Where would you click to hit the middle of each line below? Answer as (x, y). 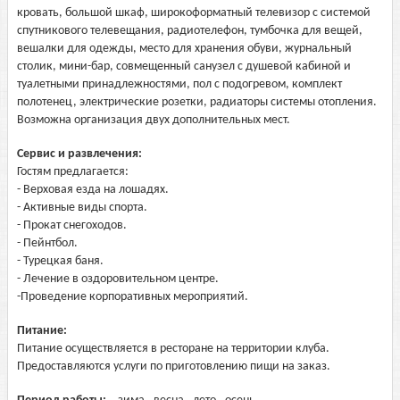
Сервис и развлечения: (81, 154)
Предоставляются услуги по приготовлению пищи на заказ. (174, 367)
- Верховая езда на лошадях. (93, 190)
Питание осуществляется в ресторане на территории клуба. (173, 349)
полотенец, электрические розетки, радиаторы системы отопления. (197, 102)
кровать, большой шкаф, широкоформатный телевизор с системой (194, 13)
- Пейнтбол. (47, 243)
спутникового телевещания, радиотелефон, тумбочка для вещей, (190, 31)
